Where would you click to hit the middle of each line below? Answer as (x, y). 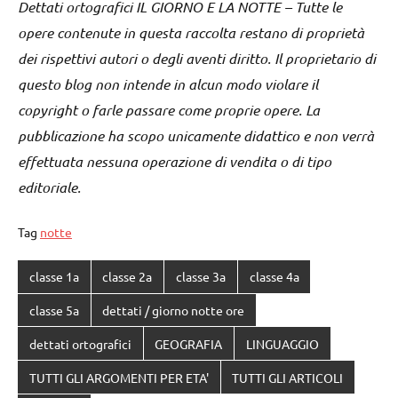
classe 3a (200, 277)
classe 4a (274, 277)
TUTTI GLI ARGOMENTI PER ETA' (119, 377)
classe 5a (54, 310)
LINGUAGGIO (282, 343)
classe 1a (54, 277)
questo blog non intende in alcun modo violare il (168, 84)
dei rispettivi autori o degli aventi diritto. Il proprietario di (197, 58)
